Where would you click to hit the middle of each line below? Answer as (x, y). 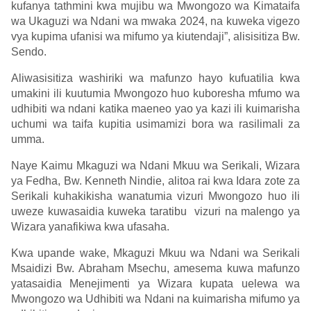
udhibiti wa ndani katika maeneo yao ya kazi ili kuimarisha (155, 109)
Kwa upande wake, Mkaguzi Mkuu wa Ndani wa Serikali (155, 253)
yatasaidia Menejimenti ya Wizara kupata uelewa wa (155, 284)
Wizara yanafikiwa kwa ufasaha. (90, 227)
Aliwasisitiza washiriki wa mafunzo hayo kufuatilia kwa (155, 78)
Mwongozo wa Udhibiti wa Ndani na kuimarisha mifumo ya (155, 299)
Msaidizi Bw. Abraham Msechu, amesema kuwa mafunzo (155, 269)
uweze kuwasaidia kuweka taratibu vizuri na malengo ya (155, 212)
